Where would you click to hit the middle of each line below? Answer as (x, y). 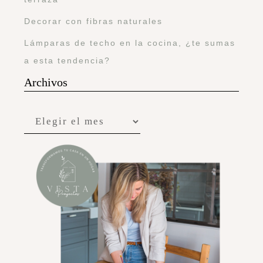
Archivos (46, 82)
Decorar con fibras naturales (93, 21)
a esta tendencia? (67, 60)
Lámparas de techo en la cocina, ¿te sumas (130, 43)
